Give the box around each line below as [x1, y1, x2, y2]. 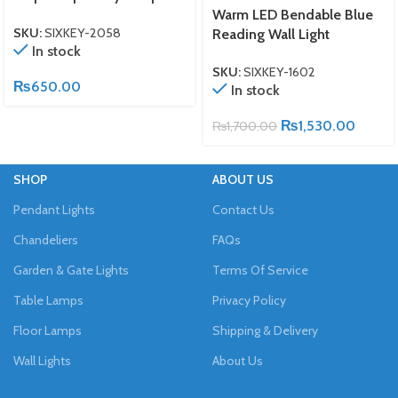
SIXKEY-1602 [243, 64, 315, 81]
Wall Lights [13, 353, 71, 370]
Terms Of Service [212, 262, 308, 279]
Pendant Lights [13, 202, 95, 219]
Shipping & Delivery [212, 322, 318, 339]
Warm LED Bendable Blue [212, 6, 373, 23]
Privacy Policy [212, 292, 286, 309]
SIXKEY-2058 [44, 25, 121, 42]
